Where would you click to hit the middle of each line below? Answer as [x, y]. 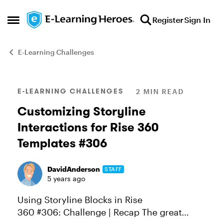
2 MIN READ [160, 91]
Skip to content [66, 18]
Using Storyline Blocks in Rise [80, 200]
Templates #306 [62, 143]
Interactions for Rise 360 [88, 127]
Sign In [197, 20]
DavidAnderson [74, 169]
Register [168, 20]
